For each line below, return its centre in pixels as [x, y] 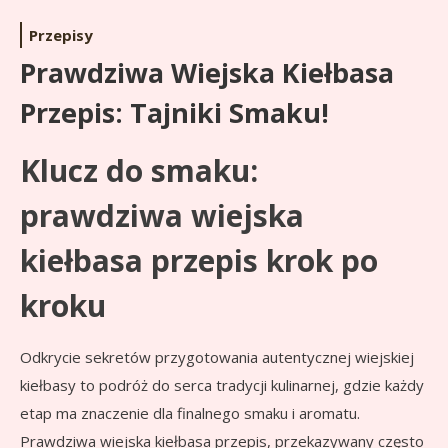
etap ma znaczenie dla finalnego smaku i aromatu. [190, 413]
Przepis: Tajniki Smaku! [174, 113]
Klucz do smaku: [139, 171]
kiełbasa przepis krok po [199, 261]
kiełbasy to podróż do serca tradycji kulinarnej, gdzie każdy [222, 385]
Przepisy [61, 35]
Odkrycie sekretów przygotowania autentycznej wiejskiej [217, 357]
